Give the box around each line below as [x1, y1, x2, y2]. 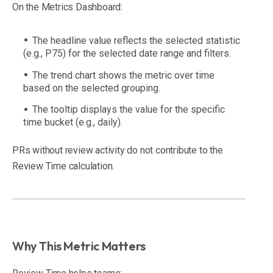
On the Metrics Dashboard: [12, 1, 122, 13]
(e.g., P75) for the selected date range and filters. [23, 48, 231, 60]
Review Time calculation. [12, 160, 115, 172]
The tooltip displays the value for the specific [32, 104, 225, 116]
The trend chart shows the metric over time [32, 69, 214, 81]
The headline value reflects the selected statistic [32, 35, 240, 47]
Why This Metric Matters [12, 238, 146, 253]
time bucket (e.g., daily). [23, 116, 122, 129]
